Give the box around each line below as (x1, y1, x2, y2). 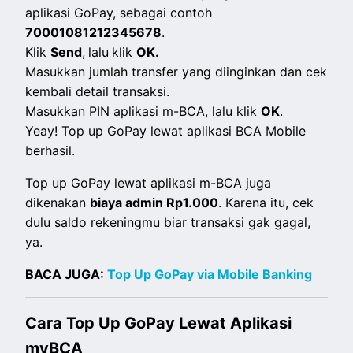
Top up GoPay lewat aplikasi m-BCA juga (25, 175, 272, 191)
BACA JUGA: (25, 266, 108, 283)
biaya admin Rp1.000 (90, 195, 219, 211)
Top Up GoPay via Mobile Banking (107, 266, 313, 283)
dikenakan (25, 195, 91, 211)
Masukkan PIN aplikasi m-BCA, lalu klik (25, 103, 262, 120)
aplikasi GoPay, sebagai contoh (25, 5, 213, 21)
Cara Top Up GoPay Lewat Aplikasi (25, 314, 292, 333)
